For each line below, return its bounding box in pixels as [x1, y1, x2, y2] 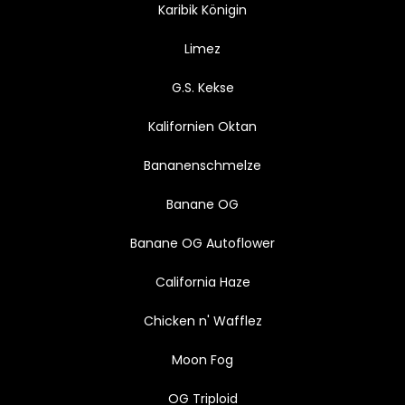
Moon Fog [172, 350, 233, 369]
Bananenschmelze [144, 155, 261, 174]
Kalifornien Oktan [148, 117, 257, 136]
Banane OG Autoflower [130, 233, 275, 252]
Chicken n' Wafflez [143, 311, 262, 330]
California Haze [155, 272, 250, 291]
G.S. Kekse [171, 78, 234, 97]
